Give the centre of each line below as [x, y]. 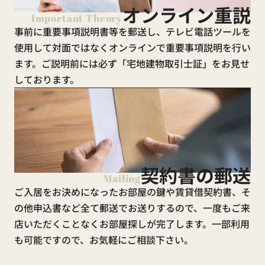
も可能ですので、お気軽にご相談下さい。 [104, 240]
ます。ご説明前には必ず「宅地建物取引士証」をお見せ [132, 63]
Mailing [122, 179]
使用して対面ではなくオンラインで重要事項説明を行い [132, 47]
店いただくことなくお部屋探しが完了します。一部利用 [132, 224]
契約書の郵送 [196, 175]
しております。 [46, 79]
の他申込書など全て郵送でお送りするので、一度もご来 [132, 208]
